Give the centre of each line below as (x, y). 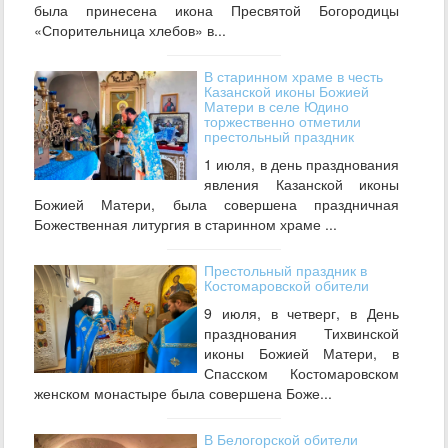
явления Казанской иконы (301, 183)
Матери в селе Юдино (276, 105)
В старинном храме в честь (293, 75)
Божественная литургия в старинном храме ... (185, 223)
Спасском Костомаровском (301, 372)
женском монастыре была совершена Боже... (183, 392)
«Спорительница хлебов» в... (130, 29)
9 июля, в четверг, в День (301, 312)
